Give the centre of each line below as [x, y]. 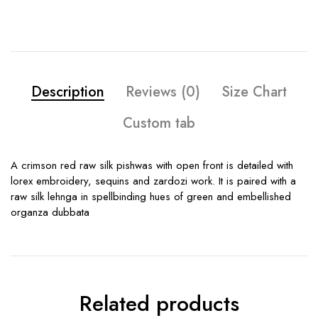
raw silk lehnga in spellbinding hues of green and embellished [151, 197]
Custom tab [159, 124]
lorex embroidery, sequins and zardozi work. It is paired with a [153, 181]
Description [68, 92]
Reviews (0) [163, 92]
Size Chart [254, 92]
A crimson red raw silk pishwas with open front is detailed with [152, 166]
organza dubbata [50, 213]
